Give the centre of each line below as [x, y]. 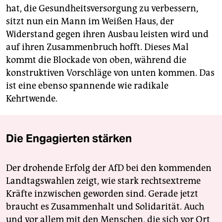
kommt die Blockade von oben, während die [96, 60]
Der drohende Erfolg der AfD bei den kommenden [109, 168]
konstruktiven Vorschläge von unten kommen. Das [110, 73]
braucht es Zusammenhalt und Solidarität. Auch [105, 206]
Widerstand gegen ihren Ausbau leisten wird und [107, 34]
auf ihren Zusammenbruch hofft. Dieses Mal [97, 47]
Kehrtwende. [32, 98]
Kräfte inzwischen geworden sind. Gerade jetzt [102, 194]
